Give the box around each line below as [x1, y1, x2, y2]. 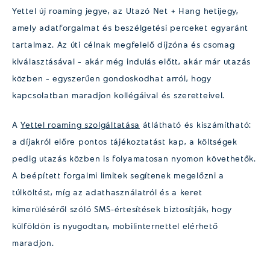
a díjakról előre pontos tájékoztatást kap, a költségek [12, 136, 237, 146]
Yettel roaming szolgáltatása [20, 119, 140, 130]
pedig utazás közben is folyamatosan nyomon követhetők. [12, 152, 256, 163]
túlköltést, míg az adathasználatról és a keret [12, 186, 202, 197]
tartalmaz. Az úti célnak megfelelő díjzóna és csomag [12, 39, 235, 49]
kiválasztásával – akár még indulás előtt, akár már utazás [12, 55, 251, 66]
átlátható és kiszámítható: [140, 119, 251, 130]
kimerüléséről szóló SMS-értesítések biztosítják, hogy [12, 203, 233, 214]
